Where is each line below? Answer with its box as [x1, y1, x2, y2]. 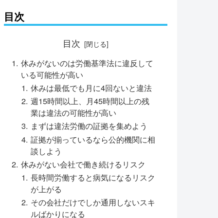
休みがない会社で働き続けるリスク [21, 158, 146, 170]
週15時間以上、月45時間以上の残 [30, 95, 149, 107]
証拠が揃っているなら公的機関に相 [30, 133, 155, 145]
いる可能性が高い [21, 68, 84, 80]
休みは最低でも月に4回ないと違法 [30, 82, 152, 94]
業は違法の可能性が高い [30, 107, 116, 119]
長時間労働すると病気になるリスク [30, 171, 155, 183]
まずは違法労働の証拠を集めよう [30, 120, 147, 132]
